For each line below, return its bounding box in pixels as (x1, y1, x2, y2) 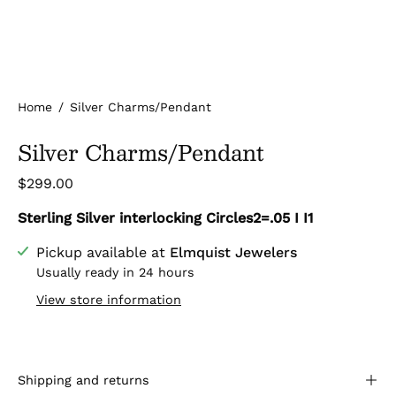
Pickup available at (36, 244, 170, 261)
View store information (36, 293, 181, 307)
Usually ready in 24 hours (36, 265, 194, 279)
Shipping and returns (18, 373, 149, 387)
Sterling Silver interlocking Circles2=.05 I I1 (18, 209, 313, 226)
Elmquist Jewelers (170, 244, 297, 261)
